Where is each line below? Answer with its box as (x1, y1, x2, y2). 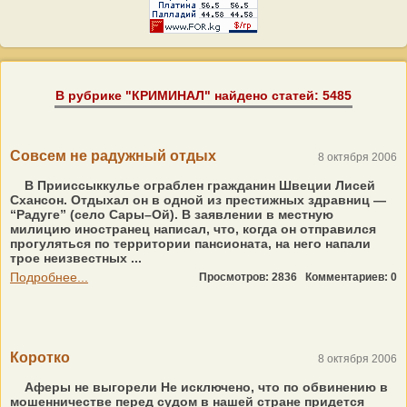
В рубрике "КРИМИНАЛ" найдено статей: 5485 (55, 88, 352, 103)
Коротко (10, 350, 70, 365)
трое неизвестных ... (10, 251, 142, 265)
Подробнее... (10, 270, 88, 284)
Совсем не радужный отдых (10, 148, 216, 164)
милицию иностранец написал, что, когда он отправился (10, 222, 376, 236)
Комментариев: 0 (305, 271, 397, 283)
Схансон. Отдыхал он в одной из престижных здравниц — (10, 193, 386, 207)
